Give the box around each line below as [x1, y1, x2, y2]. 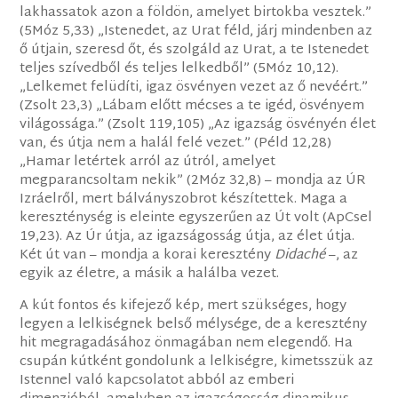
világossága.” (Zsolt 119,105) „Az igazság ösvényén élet [20, 113, 377, 138]
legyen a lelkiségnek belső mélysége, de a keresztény [20, 313, 368, 338]
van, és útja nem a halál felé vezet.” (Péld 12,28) [20, 131, 332, 156]
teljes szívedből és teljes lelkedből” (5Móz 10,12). [20, 57, 339, 82]
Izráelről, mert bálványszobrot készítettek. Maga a [20, 187, 348, 212]
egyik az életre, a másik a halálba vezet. [20, 262, 280, 287]
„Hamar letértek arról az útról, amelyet [20, 150, 276, 175]
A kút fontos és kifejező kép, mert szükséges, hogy [20, 294, 347, 319]
